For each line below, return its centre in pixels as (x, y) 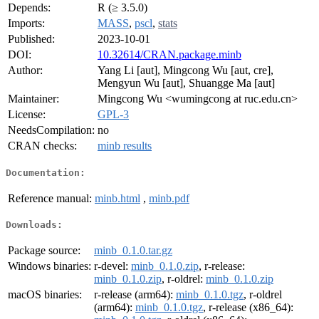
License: (27, 115)
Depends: (29, 8)
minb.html (117, 198)
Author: (25, 70)
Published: (31, 39)
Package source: (44, 251)
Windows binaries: (49, 266)
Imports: (26, 23)
